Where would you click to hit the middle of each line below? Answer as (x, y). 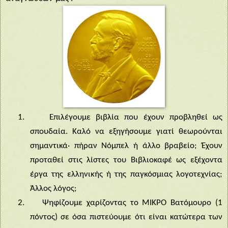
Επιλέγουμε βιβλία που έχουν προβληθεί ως (136, 117)
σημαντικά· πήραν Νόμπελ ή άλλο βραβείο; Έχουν (126, 146)
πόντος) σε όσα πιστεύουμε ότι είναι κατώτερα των (126, 217)
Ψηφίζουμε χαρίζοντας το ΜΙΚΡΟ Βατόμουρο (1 (132, 203)
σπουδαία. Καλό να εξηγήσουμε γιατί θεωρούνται (126, 131)
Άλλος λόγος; (53, 188)
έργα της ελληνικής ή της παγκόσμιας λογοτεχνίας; (126, 174)
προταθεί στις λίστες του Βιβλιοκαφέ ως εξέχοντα (126, 160)
